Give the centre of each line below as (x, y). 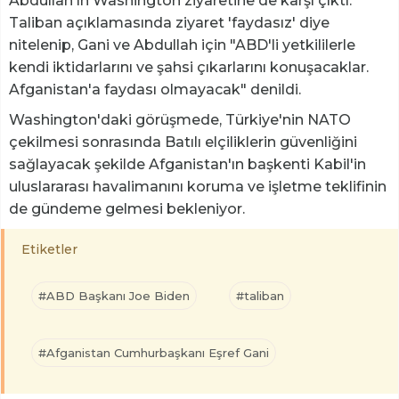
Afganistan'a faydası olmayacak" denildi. (157, 90)
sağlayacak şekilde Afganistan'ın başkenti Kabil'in (187, 165)
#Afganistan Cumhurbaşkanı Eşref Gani (154, 353)
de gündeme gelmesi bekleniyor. (129, 209)
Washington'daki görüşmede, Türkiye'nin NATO (180, 120)
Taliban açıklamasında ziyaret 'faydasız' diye (169, 23)
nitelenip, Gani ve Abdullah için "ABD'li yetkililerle (182, 45)
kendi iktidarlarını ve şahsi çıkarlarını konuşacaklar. (189, 68)
